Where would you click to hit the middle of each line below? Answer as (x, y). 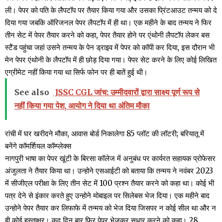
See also (32, 92)
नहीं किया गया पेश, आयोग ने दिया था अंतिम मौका (82, 105)
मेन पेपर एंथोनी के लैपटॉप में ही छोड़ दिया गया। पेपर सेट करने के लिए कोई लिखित (111, 59)
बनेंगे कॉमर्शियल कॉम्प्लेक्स (38, 146)
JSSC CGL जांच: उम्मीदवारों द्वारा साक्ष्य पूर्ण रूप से (126, 92)
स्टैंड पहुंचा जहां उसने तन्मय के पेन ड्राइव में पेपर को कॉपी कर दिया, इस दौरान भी (110, 47)
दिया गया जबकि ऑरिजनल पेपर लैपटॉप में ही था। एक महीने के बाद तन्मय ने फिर (108, 22)
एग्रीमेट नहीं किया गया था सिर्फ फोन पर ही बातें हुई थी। (76, 72)
